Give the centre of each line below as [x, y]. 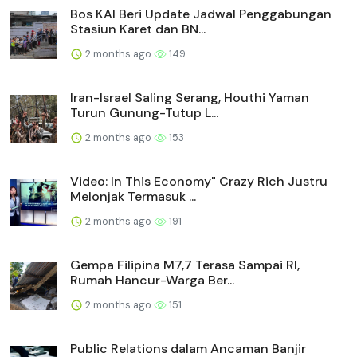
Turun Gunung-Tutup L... [144, 112]
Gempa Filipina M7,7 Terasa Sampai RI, [185, 265]
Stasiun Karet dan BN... [138, 29]
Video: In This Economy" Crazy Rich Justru [199, 181]
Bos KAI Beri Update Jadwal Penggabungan [201, 14]
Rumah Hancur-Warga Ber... [152, 280]
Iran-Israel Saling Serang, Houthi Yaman [190, 97]
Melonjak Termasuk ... [133, 196]
